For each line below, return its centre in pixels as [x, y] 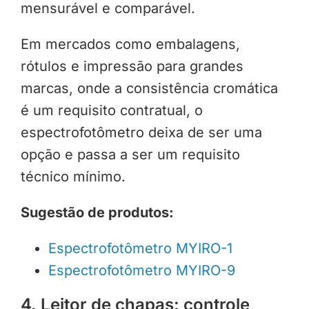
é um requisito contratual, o [111, 110]
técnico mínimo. [73, 176]
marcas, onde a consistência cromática [149, 88]
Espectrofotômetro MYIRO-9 [141, 270]
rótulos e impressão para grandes [132, 66]
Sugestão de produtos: [97, 212]
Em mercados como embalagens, [130, 44]
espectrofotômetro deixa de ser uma [141, 132]
